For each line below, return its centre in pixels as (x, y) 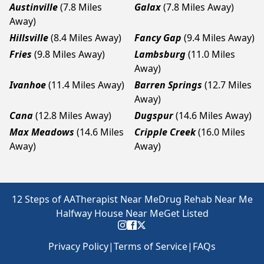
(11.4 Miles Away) (86, 85)
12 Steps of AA (43, 199)
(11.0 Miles (212, 54)
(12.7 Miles (228, 85)
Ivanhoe (28, 85)
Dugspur (154, 115)
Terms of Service (151, 246)
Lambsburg (160, 54)
